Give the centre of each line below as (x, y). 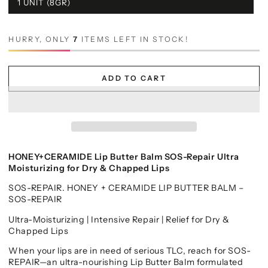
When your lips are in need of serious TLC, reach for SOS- (130, 250)
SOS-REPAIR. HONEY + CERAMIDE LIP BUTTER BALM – (126, 188)
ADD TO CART (134, 78)
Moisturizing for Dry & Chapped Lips (89, 168)
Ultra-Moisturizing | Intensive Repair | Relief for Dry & (119, 219)
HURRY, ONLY (41, 39)
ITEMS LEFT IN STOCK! (133, 39)
